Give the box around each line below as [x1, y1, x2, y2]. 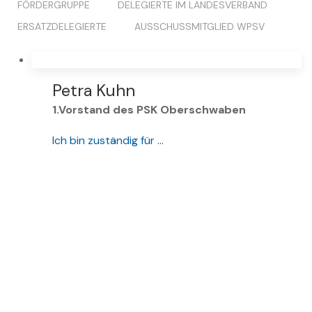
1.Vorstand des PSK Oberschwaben [52, 102, 246, 118]
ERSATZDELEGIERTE [17, 20, 107, 33]
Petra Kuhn [52, 79, 135, 102]
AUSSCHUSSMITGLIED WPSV [134, 20, 265, 33]
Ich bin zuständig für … [52, 133, 164, 148]
